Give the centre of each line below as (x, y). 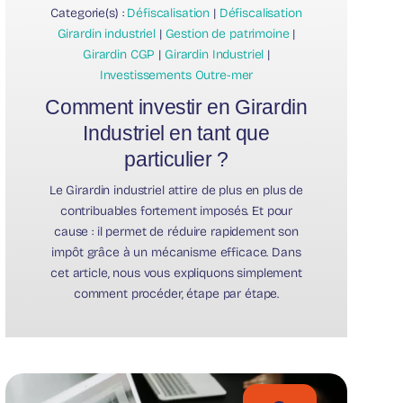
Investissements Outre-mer (176, 76)
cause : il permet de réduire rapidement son (176, 232)
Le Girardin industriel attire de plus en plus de (176, 191)
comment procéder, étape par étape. (176, 294)
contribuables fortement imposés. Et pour (176, 211)
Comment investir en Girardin (176, 107)
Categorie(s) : (89, 13)
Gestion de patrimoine (227, 34)
